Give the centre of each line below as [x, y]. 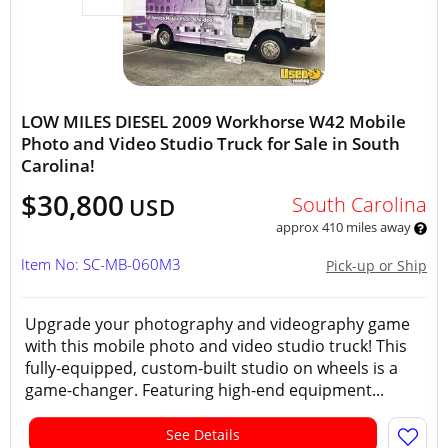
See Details [203, 434]
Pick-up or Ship [376, 265]
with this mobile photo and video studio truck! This [216, 346]
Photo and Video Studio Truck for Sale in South [210, 143]
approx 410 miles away [344, 227]
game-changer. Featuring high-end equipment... [204, 390]
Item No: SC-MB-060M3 [101, 264]
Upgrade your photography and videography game [217, 324]
